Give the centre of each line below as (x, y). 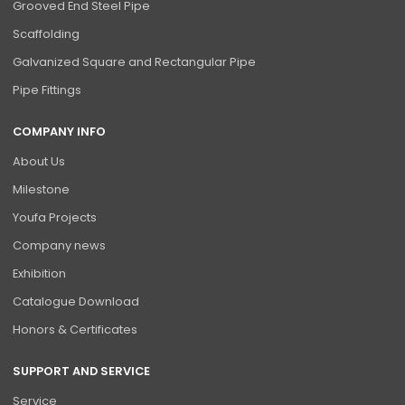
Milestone (42, 190)
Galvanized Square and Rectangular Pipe (135, 61)
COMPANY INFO (60, 131)
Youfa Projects (55, 218)
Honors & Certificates (75, 330)
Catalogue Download (76, 302)
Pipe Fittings (47, 89)
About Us (39, 162)
